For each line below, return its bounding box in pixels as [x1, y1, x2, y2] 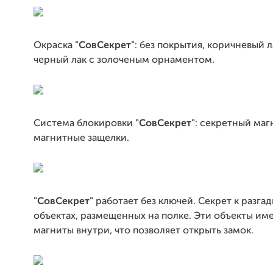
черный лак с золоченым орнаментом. [34, 55, 214, 65]
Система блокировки [34, 119, 135, 129]
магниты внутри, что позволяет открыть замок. [34, 226, 253, 236]
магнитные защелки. [34, 133, 129, 143]
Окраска [34, 41, 75, 51]
